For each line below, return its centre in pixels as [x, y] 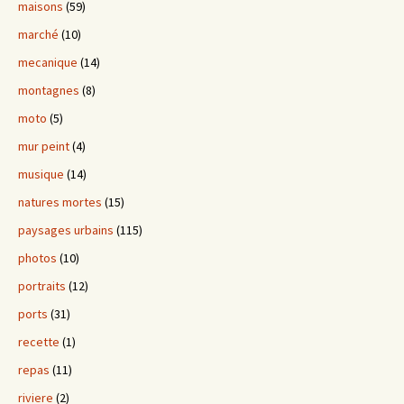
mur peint [44, 147]
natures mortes [60, 202]
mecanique [48, 63]
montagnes [49, 91]
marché [38, 35]
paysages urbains [66, 230]
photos [37, 258]
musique [41, 174]
